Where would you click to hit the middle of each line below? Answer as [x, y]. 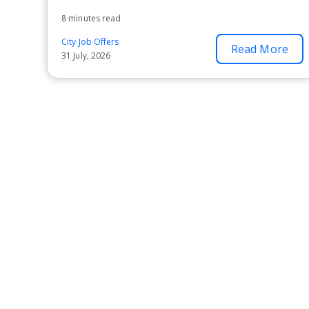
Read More [259, 49]
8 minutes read [91, 18]
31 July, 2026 [86, 56]
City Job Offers [90, 42]
